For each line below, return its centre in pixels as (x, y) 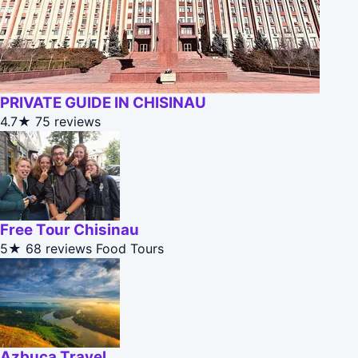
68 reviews (59, 249)
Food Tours (130, 249)
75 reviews (68, 122)
